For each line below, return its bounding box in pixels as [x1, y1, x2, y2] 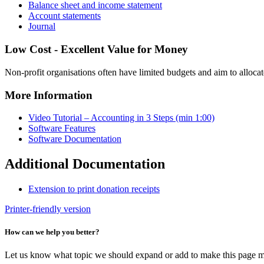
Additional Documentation [5, 156, 165, 172]
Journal [28, 21, 55, 32]
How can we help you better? [5, 227, 100, 237]
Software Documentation [28, 134, 121, 144]
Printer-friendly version [5, 204, 91, 214]
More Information [5, 88, 93, 101]
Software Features [28, 123, 95, 134]
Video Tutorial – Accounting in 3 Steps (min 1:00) [28, 113, 214, 123]
